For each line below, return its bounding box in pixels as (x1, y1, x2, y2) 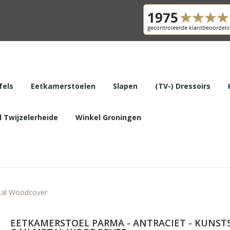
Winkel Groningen (75, 112, 141, 122)
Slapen (112, 81, 138, 91)
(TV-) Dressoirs (155, 81, 210, 91)
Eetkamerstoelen (30, 81, 95, 91)
